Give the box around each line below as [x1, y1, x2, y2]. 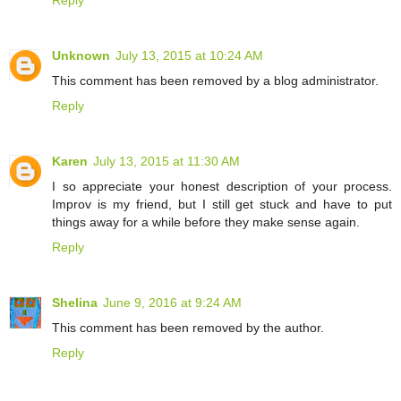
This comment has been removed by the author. [52, 320, 324, 336]
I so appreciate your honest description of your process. [52, 179, 392, 194]
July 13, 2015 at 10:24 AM [115, 48, 263, 64]
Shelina [52, 295, 98, 311]
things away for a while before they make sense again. [52, 215, 360, 230]
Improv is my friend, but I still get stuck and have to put [52, 197, 392, 212]
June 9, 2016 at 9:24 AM [103, 295, 242, 311]
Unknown [52, 48, 110, 64]
